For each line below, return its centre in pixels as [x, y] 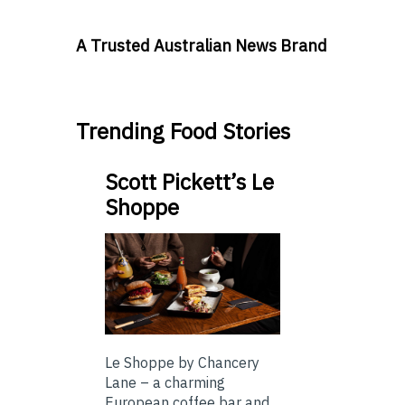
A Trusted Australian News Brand [202, 45]
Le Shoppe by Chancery [182, 363]
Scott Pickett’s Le [189, 181]
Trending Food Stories [183, 131]
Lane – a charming [165, 383]
